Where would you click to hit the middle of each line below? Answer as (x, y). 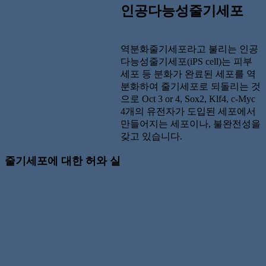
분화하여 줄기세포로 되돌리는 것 (191, 86)
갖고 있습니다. (152, 136)
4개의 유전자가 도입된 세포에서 (189, 111)
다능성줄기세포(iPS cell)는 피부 (187, 61)
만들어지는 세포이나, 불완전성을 (191, 123)
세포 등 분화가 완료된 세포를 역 (189, 74)
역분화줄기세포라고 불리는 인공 (190, 49)
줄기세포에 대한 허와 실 (63, 161)
